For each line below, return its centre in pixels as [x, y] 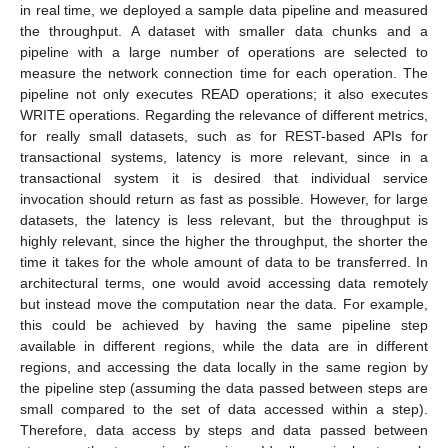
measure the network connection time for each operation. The [224, 73]
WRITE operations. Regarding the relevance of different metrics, [224, 115]
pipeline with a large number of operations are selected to [224, 52]
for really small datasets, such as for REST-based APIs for [224, 136]
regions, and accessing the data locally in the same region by [224, 367]
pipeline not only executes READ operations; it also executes [224, 94]
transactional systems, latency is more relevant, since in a [224, 157]
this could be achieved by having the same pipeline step [224, 325]
